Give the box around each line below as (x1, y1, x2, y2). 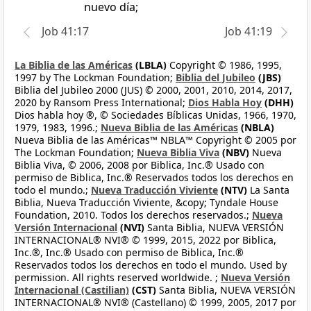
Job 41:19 (225, 24, 272, 40)
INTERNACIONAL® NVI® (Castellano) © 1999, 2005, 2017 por (15, 296, 296, 310)
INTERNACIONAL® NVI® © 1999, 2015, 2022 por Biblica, (15, 233, 276, 247)
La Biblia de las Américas (15, 58, 133, 72)
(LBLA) (133, 58, 167, 72)
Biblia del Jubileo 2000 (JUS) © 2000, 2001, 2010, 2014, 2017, (15, 83, 292, 97)
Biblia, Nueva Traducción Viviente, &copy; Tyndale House (15, 196, 278, 210)
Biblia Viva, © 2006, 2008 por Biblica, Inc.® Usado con (15, 158, 264, 172)
